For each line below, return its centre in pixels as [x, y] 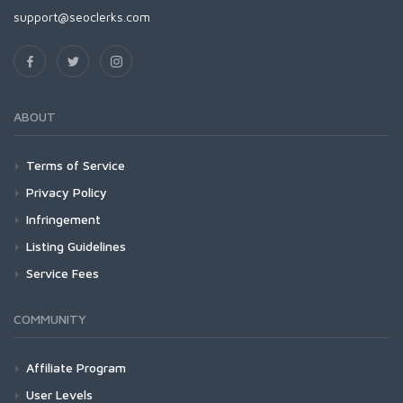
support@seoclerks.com [82, 16]
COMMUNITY [50, 318]
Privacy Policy [67, 192]
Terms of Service [76, 165]
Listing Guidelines [76, 246]
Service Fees [63, 273]
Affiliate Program [76, 367]
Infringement [63, 219]
